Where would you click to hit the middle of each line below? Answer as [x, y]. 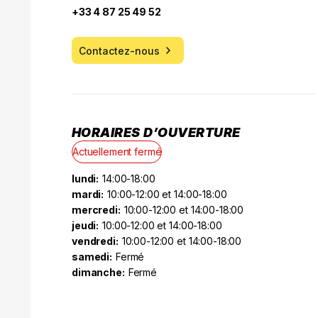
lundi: [86, 178]
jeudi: [86, 225]
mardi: [88, 194]
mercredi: [96, 209]
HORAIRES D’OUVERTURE [156, 133]
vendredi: [95, 241]
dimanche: [98, 272]
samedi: [92, 256]
